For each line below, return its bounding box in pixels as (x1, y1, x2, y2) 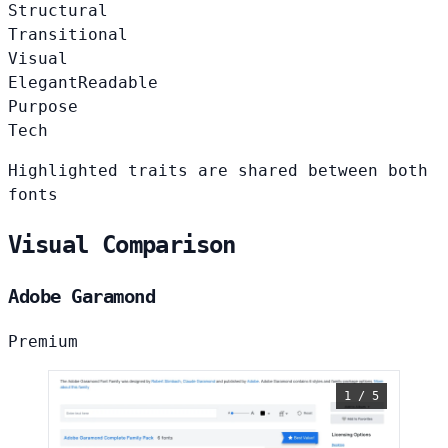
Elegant (8, 73, 78, 93)
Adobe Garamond (8, 286, 156, 307)
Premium (8, 331, 78, 351)
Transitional (8, 25, 128, 45)
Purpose (8, 97, 78, 117)
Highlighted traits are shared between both (8, 161, 428, 181)
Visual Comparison (8, 231, 236, 260)
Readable (78, 73, 158, 93)
